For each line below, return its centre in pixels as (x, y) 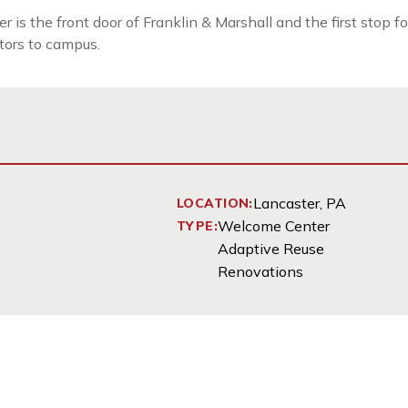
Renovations (261, 271)
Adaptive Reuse (271, 249)
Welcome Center (274, 226)
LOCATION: (215, 203)
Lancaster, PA (299, 203)
